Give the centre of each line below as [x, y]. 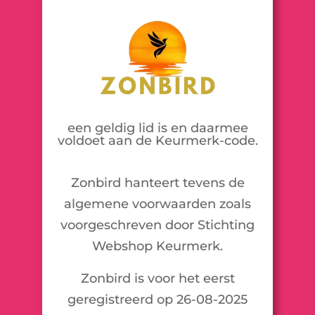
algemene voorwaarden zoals [157, 204]
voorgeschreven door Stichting [157, 225]
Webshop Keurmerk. [157, 246]
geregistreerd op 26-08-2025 [157, 299]
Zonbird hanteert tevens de [157, 182]
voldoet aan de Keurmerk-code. [157, 140]
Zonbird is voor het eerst [157, 278]
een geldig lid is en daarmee [157, 128]
